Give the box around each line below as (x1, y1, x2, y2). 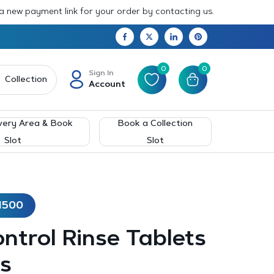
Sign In (88, 69, 114, 77)
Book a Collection (118, 119, 193, 128)
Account (88, 80, 125, 89)
